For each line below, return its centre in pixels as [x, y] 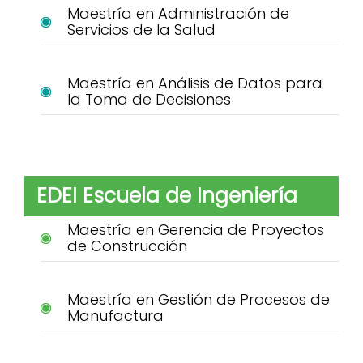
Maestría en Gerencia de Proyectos [195, 230]
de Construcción [127, 246]
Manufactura [115, 316]
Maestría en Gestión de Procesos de [198, 300]
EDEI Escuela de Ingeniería [167, 195]
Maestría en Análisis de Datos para [194, 83]
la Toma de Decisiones [149, 100]
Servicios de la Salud [141, 30]
